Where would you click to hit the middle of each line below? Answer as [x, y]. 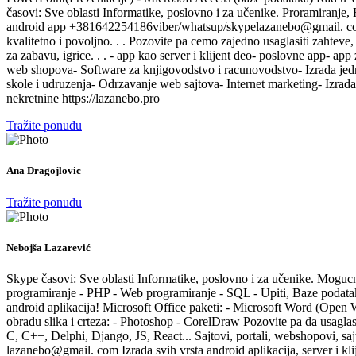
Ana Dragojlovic [44, 171]
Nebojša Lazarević [48, 247]
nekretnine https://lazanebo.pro [83, 99]
